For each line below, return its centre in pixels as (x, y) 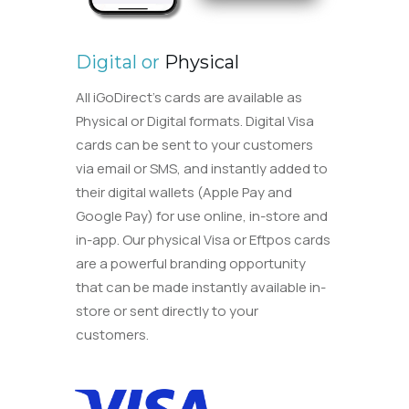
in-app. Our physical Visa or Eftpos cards (204, 239)
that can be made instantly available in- (201, 287)
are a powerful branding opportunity (191, 263)
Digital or (118, 62)
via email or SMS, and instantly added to (202, 168)
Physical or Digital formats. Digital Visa (195, 121)
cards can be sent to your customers (195, 144)
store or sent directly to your (168, 310)
